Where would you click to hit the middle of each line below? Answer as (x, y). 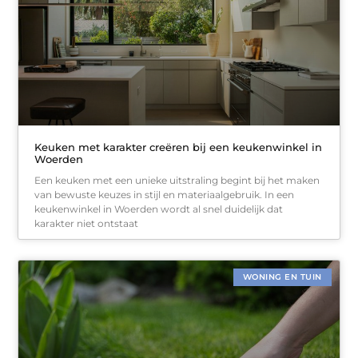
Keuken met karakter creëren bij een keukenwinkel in (179, 147)
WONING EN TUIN (282, 277)
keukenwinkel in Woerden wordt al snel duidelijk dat (159, 209)
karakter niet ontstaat (87, 224)
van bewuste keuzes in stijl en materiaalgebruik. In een (165, 195)
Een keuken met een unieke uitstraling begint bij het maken (177, 181)
